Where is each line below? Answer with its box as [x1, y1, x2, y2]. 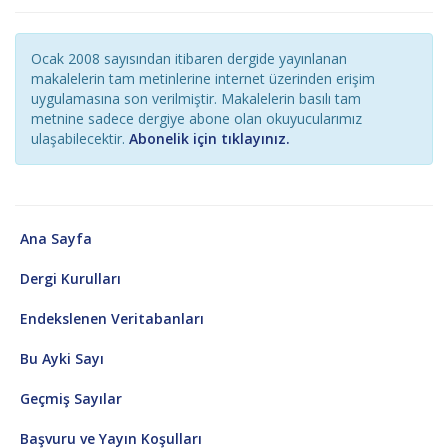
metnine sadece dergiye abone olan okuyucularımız [31, 109, 362, 129]
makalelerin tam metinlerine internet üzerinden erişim [31, 69, 375, 89]
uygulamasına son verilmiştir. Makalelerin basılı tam [31, 89, 361, 109]
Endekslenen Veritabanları [20, 308, 204, 328]
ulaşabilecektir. [31, 129, 129, 149]
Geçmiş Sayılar [20, 388, 122, 408]
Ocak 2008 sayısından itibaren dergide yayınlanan [31, 49, 347, 69]
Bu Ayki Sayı [20, 348, 104, 368]
